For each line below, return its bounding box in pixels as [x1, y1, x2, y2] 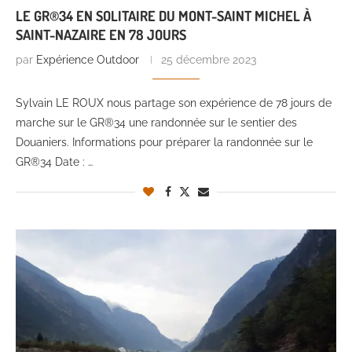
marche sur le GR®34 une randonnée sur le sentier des [16, 116, 297, 130]
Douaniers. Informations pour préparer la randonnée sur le [16, 136, 313, 149]
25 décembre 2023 [161, 53, 256, 67]
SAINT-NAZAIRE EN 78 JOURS [16, 26, 186, 44]
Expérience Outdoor [36, 53, 139, 67]
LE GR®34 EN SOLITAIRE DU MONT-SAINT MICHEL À [16, 7, 311, 25]
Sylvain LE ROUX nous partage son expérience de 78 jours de [16, 97, 332, 110]
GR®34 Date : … [16, 156, 93, 169]
